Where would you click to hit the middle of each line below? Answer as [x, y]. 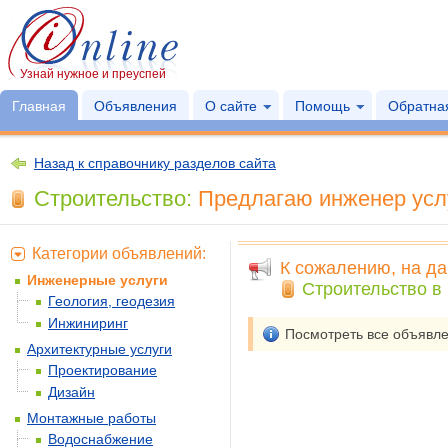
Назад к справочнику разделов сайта [155, 163]
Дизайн [71, 392]
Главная [39, 106]
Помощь [322, 106]
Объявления [135, 106]
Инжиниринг [88, 323]
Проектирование [102, 370]
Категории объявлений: [119, 253]
